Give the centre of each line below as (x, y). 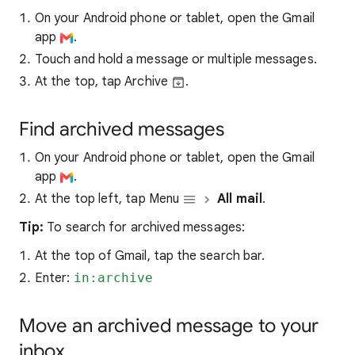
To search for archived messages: (144, 227)
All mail (240, 199)
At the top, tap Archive (103, 82)
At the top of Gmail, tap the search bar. (150, 256)
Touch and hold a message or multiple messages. (176, 59)
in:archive (113, 278)
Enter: (54, 278)
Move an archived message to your (169, 326)
